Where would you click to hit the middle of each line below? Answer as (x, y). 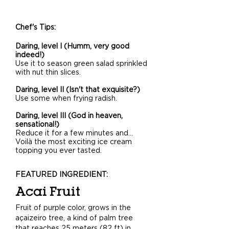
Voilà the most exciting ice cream (74, 142)
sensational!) (37, 124)
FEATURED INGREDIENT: (62, 174)
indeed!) (31, 55)
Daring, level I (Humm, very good (72, 46)
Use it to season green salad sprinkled (81, 63)
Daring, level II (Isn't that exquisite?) (78, 89)
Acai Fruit (48, 191)
